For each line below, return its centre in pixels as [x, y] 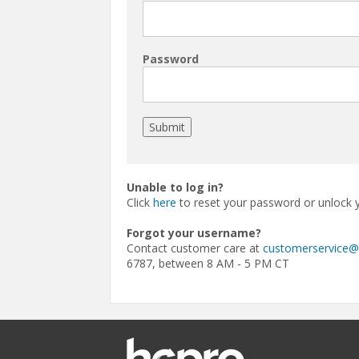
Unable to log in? [175, 187]
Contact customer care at [195, 248]
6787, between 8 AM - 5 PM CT [208, 263]
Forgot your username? [194, 232]
